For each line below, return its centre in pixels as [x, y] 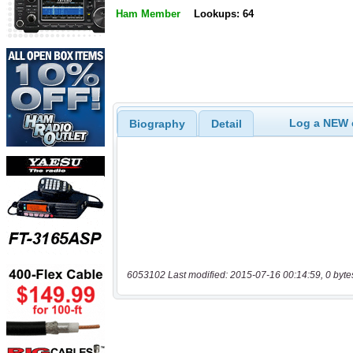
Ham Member [148, 14]
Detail [226, 123]
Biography [157, 123]
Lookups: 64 [223, 14]
